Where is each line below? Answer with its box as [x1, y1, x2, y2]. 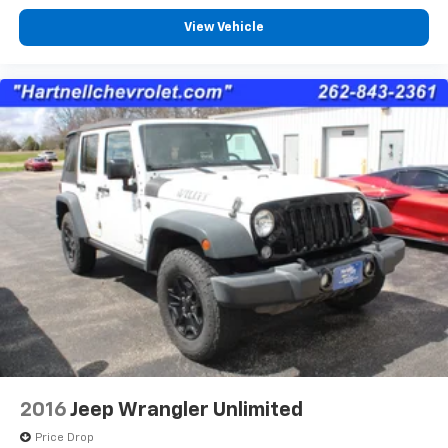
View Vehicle [184, 20, 264, 34]
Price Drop [35, 432, 94, 445]
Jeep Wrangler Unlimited [70, 400, 303, 421]
